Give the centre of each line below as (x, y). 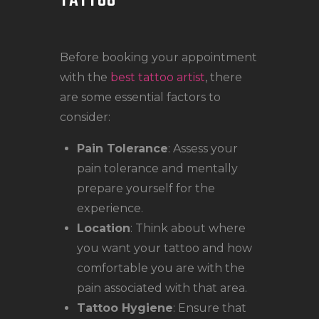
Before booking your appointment (158, 58)
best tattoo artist (158, 78)
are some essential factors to (140, 98)
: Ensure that (210, 308)
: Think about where (188, 229)
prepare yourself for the (146, 189)
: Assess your (203, 149)
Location (104, 229)
